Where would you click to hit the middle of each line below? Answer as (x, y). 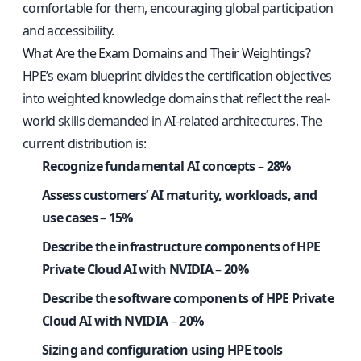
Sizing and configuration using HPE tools (162, 350)
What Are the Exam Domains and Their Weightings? (167, 53)
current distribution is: (85, 143)
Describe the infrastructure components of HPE (181, 247)
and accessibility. (68, 31)
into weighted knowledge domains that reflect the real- (176, 98)
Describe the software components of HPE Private (188, 298)
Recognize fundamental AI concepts (149, 166)
